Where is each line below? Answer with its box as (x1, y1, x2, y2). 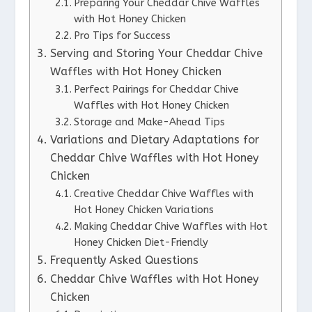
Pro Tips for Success (73, 30, 171, 42)
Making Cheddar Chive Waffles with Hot (73, 221, 267, 233)
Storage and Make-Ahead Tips (73, 116, 225, 129)
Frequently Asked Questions (49, 253, 198, 267)
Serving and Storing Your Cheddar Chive (49, 47, 263, 61)
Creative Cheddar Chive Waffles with (73, 188, 253, 201)
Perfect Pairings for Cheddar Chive (73, 84, 239, 96)
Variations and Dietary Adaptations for (49, 133, 259, 147)
